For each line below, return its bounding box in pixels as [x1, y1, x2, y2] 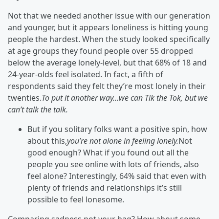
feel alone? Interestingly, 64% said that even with [27, 171, 206, 181]
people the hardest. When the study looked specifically [8, 34, 210, 44]
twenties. [8, 92, 42, 103]
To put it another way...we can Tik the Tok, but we [42, 92, 208, 103]
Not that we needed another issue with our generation [8, 10, 210, 21]
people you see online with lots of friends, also [27, 159, 199, 170]
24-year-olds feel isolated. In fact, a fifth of [8, 69, 163, 80]
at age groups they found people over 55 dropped [8, 45, 193, 56]
